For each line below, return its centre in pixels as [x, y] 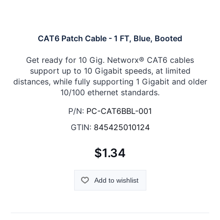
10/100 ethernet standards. [110, 92]
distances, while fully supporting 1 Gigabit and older [110, 81]
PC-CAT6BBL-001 [119, 111]
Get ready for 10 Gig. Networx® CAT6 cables [110, 60]
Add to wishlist [116, 180]
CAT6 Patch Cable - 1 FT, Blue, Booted [110, 38]
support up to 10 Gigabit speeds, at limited [110, 70]
